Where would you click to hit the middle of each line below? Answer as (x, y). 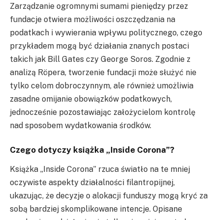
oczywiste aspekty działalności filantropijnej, (92, 183)
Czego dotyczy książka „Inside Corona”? (92, 150)
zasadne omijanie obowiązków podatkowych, (91, 99)
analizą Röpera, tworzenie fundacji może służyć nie (103, 72)
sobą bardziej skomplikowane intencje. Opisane (96, 209)
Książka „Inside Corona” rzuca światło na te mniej (100, 169)
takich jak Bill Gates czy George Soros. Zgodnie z (100, 59)
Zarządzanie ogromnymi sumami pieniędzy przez (99, 6)
